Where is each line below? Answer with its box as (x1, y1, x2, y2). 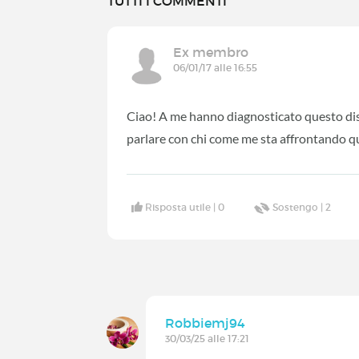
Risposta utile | (145, 200, 219, 213)
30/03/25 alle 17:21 (165, 332, 250, 345)
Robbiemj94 (165, 314, 246, 331)
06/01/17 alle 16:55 (173, 62, 258, 75)
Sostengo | (272, 200, 326, 213)
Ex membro (173, 44, 249, 61)
